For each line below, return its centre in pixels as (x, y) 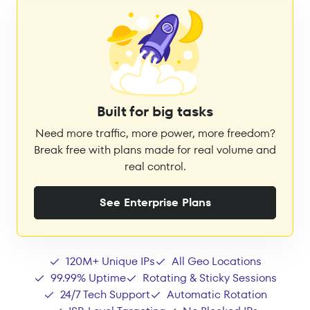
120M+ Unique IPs (110, 262)
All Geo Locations (216, 262)
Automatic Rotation (217, 295)
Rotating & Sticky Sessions (209, 278)
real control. (155, 167)
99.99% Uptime (88, 278)
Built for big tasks (155, 112)
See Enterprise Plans (155, 203)
